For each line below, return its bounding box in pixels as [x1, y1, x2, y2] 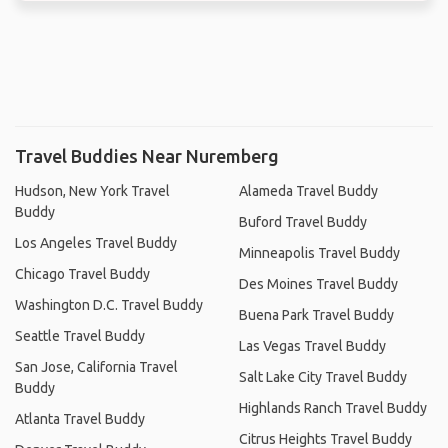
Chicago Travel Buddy [15, 265, 150, 282]
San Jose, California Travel [15, 358, 178, 375]
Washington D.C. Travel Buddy [15, 296, 203, 313]
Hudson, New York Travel [15, 182, 170, 199]
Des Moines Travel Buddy [239, 275, 398, 292]
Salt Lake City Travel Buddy [239, 368, 407, 385]
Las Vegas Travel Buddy [239, 337, 386, 354]
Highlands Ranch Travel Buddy [239, 399, 427, 416]
